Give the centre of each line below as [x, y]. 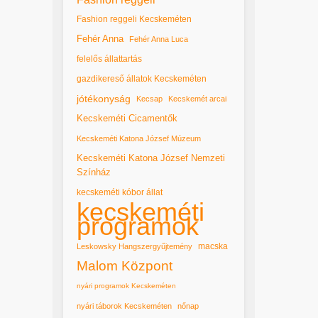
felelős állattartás [109, 59]
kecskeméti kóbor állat [120, 192]
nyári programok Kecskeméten [126, 285]
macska [213, 246]
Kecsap [149, 98]
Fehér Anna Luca [159, 39]
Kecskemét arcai [197, 98]
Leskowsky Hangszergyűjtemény [135, 246]
